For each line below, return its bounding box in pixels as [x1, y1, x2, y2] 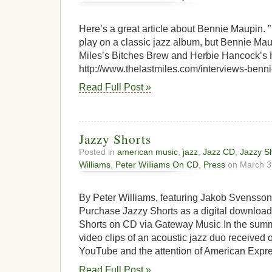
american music [117, 147, 178, 157]
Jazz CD [203, 147, 235, 157]
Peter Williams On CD [115, 160, 199, 170]
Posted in [79, 147, 117, 157]
